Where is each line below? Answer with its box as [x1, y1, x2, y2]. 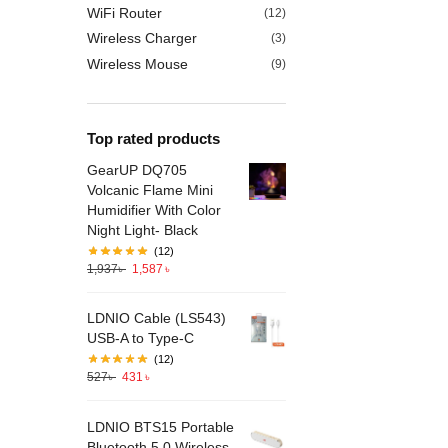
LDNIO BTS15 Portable [87, 418, 234, 435]
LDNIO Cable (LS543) [87, 310, 226, 327]
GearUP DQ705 [87, 162, 187, 179]
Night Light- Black [87, 222, 198, 239]
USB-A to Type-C [87, 330, 194, 347]
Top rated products [87, 130, 220, 148]
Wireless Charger [87, 30, 197, 47]
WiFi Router [87, 4, 162, 21]
